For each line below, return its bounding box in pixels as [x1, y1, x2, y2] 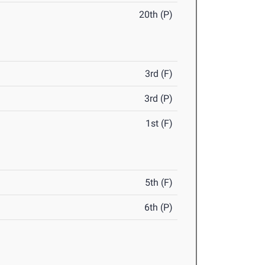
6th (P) [144, 202, 173, 214]
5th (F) [145, 177, 173, 189]
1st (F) [146, 118, 173, 130]
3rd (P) [144, 93, 173, 105]
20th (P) [139, 9, 173, 21]
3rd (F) [145, 68, 173, 80]
